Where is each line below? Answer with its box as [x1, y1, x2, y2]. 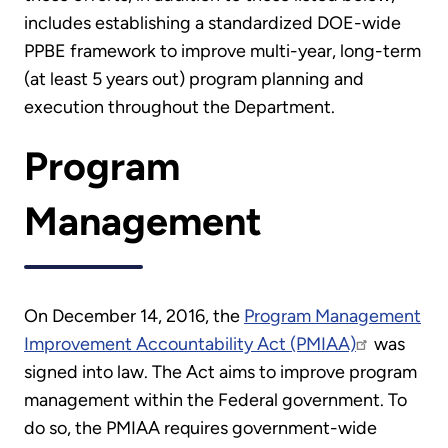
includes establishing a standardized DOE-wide [24, 12, 401, 35]
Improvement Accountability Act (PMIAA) [24, 332, 356, 355]
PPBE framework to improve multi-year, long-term [24, 40, 421, 63]
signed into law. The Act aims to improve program [24, 360, 417, 383]
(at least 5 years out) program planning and [24, 68, 364, 91]
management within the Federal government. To [24, 388, 407, 411]
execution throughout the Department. [24, 96, 335, 119]
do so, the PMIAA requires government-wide [24, 416, 377, 439]
